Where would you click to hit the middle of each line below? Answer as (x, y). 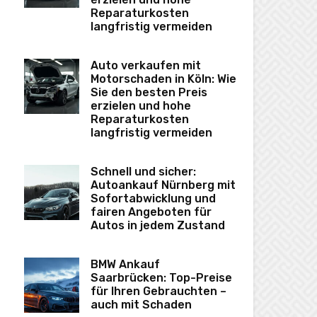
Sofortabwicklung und (153, 199)
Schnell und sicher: (143, 172)
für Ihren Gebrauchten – (158, 292)
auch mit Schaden (141, 305)
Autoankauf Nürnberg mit (163, 185)
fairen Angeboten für (151, 212)
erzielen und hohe (141, 106)
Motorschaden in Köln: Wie (163, 79)
